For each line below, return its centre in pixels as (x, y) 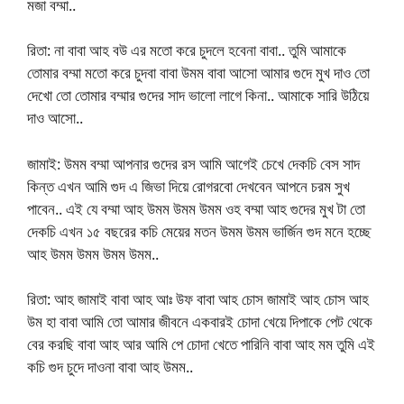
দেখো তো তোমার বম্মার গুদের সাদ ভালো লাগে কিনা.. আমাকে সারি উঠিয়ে (198, 96)
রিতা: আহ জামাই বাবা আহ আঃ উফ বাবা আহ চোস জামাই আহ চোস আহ (198, 299)
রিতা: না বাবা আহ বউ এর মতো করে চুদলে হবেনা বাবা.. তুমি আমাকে (187, 50)
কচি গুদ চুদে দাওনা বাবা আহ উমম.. (110, 367)
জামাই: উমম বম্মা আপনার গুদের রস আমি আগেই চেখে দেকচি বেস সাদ (193, 163)
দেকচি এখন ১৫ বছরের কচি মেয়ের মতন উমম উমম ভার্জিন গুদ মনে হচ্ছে (199, 231)
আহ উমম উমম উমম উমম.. (93, 253)
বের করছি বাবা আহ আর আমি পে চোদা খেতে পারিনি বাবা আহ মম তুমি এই (201, 344)
